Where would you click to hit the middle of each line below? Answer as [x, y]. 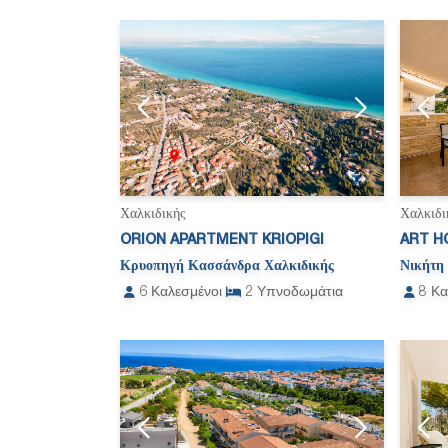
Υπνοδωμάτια [300, 293]
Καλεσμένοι [186, 293]
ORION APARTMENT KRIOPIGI [222, 241]
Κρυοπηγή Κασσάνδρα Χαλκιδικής [227, 267]
